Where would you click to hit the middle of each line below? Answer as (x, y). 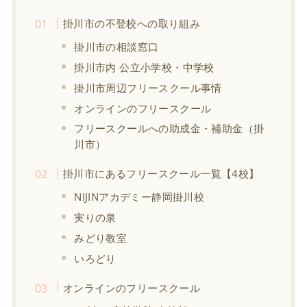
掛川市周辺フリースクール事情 (148, 87)
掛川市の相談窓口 (116, 46)
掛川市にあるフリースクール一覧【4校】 (161, 173)
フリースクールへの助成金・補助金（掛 (169, 128)
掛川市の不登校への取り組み (132, 23)
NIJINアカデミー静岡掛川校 (139, 196)
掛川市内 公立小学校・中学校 (144, 67)
